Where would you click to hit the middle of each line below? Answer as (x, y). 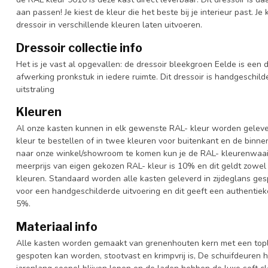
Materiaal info (57, 227)
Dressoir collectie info (79, 48)
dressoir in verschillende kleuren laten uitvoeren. (109, 25)
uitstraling (35, 89)
